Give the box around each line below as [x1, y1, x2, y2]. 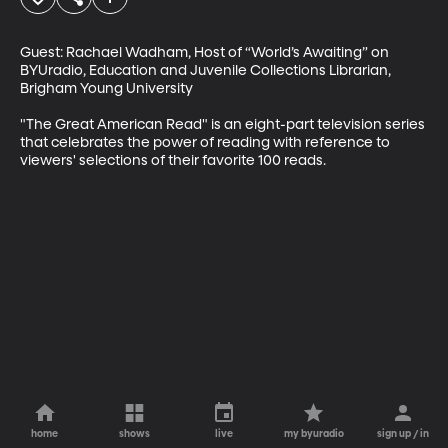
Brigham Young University [20, 81, 193, 96]
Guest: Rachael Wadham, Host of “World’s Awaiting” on [20, 45, 392, 60]
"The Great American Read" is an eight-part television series [20, 117, 428, 132]
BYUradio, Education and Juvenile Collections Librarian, [20, 63, 394, 78]
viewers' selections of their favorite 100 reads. [20, 153, 326, 168]
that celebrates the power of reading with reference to [20, 135, 393, 150]
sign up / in [377, 429, 430, 439]
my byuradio [283, 429, 344, 439]
